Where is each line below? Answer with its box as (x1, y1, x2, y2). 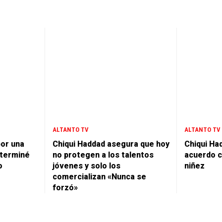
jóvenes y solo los (53, 161, 120, 171)
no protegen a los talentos (53, 150, 154, 160)
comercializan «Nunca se (53, 172, 146, 182)
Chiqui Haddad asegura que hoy (53, 139, 169, 149)
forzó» (53, 183, 78, 193)
